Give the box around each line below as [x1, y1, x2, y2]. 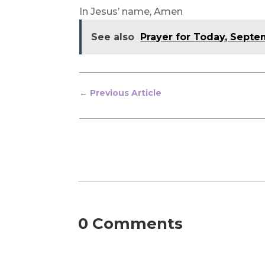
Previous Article [90, 87, 162, 98]
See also [91, 31, 135, 43]
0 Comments [78, 214, 183, 233]
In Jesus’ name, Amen [79, 6, 183, 18]
